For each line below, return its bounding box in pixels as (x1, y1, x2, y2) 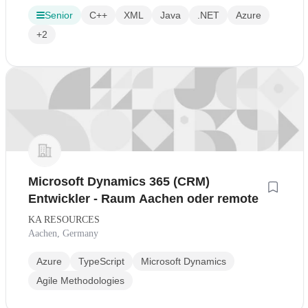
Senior (45, 10, 73, 21)
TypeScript (78, 256, 124, 267)
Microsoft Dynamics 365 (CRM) (28, 175, 210, 189)
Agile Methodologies (36, 275, 124, 287)
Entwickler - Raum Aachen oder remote (28, 192, 258, 206)
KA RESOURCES (28, 214, 100, 225)
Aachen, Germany (28, 228, 98, 239)
